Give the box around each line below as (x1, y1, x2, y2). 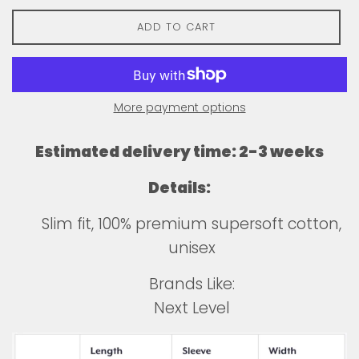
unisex (167, 237, 216, 260)
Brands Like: (148, 273, 235, 296)
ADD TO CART (136, 19, 216, 35)
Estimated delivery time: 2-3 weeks (35, 141, 324, 163)
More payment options (113, 99, 246, 116)
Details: (148, 177, 211, 200)
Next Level (153, 297, 230, 320)
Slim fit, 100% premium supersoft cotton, (42, 213, 341, 236)
